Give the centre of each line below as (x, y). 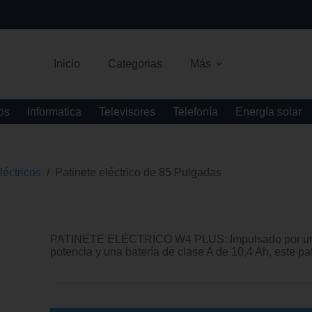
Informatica (54, 111)
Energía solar (268, 111)
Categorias (135, 64)
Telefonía (195, 111)
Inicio (67, 64)
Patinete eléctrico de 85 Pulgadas (138, 172)
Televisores (127, 111)
